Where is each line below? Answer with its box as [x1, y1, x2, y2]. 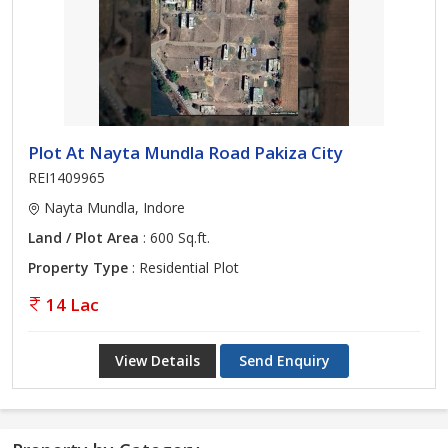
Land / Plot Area [28, 228, 139, 247]
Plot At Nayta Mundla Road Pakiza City [28, 141, 343, 164]
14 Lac [46, 293, 99, 316]
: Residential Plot [128, 258, 239, 277]
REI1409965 [28, 168, 105, 187]
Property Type [28, 258, 128, 277]
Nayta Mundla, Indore [40, 198, 185, 217]
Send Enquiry [239, 351, 330, 370]
